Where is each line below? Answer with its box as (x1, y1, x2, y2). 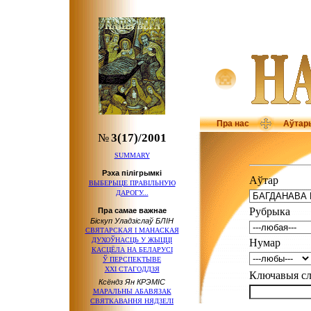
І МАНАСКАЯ (134, 226, 179, 234)
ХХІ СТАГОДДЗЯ (104, 265, 160, 273)
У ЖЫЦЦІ (141, 236, 172, 244)
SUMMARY (114, 151, 150, 159)
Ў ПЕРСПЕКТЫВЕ (103, 255, 161, 263)
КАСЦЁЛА (91, 246, 127, 253)
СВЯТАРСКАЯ (85, 226, 135, 234)
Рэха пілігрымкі (102, 169, 162, 177)
